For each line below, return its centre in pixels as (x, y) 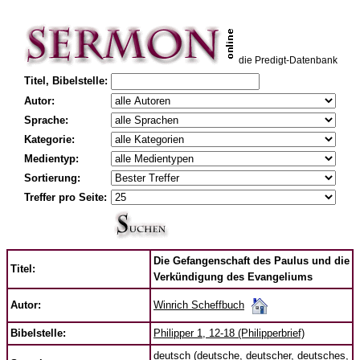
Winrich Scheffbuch (199, 305)
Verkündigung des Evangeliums (233, 277)
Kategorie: (49, 139)
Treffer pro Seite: (65, 197)
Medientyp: (51, 159)
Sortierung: (52, 178)
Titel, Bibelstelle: (66, 81)
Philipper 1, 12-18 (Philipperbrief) (229, 333)
